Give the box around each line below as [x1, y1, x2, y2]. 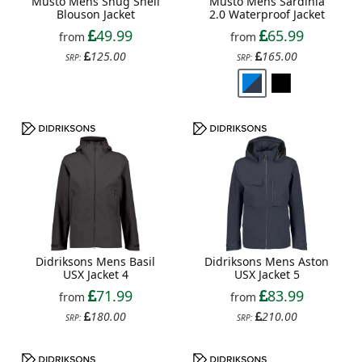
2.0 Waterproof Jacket [208, 6, 325, 23]
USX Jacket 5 [234, 266, 300, 282]
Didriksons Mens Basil [36, 253, 155, 269]
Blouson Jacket [56, 6, 135, 23]
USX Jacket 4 [62, 266, 128, 282]
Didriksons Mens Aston [204, 253, 329, 269]
